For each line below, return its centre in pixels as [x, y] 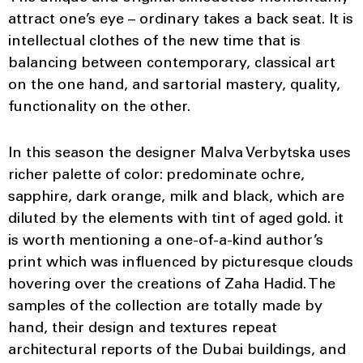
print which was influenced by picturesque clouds [181, 263]
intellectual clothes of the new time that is [154, 42]
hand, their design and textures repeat [143, 329]
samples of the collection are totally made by [165, 307]
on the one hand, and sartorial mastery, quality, [174, 86]
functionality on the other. [101, 108]
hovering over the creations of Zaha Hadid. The [172, 285]
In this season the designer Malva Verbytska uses [179, 154]
